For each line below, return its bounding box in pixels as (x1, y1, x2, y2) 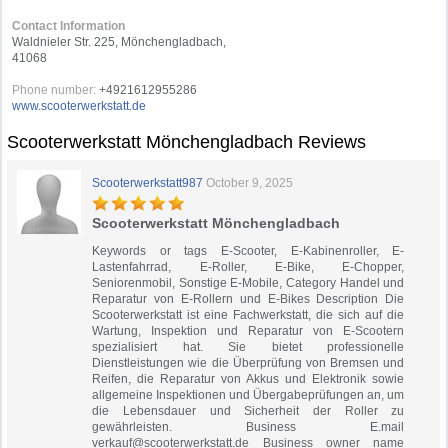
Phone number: (12, 83, 97, 97)
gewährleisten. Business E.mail (92, 420, 405, 434)
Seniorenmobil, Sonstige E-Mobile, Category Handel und (92, 276, 405, 290)
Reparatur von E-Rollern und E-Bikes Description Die (92, 292, 405, 306)
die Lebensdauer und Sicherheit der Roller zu (92, 404, 405, 418)
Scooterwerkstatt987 (92, 176, 204, 190)
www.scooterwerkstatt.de (12, 99, 147, 113)
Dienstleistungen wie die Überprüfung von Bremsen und (92, 356, 405, 370)
